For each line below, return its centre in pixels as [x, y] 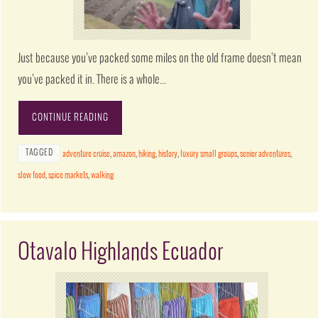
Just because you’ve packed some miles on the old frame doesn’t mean [160, 59]
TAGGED [39, 153]
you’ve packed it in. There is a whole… [92, 80]
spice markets [68, 176]
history [168, 155]
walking [103, 176]
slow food [32, 176]
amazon [125, 155]
